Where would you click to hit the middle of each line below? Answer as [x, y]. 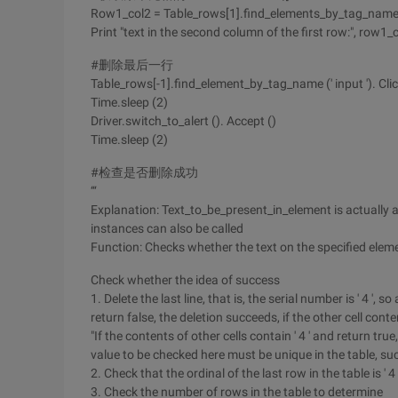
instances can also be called [167, 228]
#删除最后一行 [132, 65]
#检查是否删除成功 [144, 172]
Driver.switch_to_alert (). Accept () [183, 121]
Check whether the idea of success [185, 280]
